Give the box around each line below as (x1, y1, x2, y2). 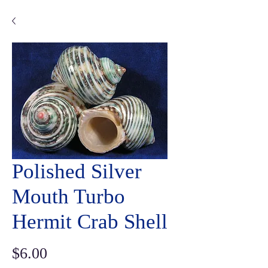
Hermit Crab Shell (12, 209, 167, 233)
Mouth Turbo (12, 184, 125, 208)
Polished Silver (12, 159, 142, 183)
